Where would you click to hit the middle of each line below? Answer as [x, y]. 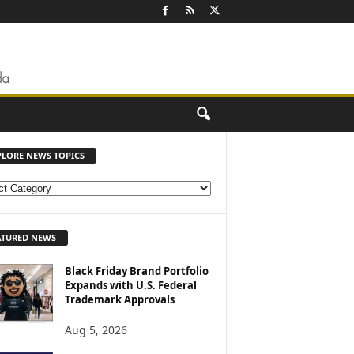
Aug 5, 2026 [96, 330]
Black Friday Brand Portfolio [136, 271]
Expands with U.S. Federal [130, 285]
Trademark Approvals [119, 299]
